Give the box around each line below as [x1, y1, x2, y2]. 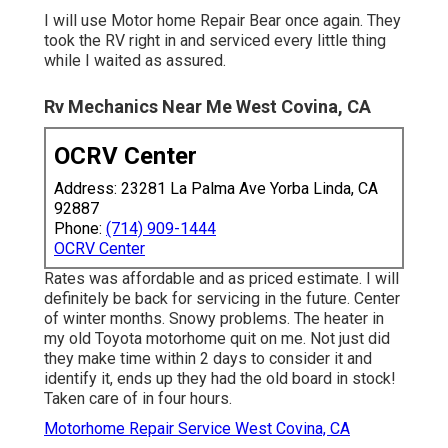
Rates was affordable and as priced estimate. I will [44, 269, 399, 289]
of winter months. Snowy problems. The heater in [44, 309, 384, 329]
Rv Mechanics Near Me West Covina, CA [44, 96, 371, 118]
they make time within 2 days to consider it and [44, 349, 372, 369]
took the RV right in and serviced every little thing [44, 31, 386, 51]
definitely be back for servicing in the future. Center [44, 289, 400, 309]
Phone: [54, 219, 106, 239]
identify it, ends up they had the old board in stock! [44, 369, 396, 389]
